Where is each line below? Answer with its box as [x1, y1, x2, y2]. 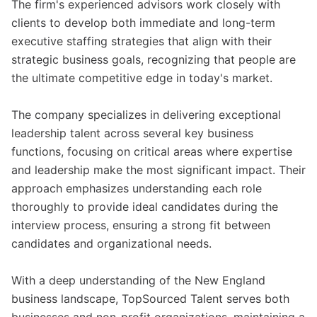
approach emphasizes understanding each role [11, 181, 262, 195]
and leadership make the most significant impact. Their [11, 163, 306, 177]
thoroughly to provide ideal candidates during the [11, 200, 278, 214]
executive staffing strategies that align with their [11, 34, 272, 48]
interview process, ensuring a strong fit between [11, 218, 270, 232]
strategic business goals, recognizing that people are [11, 52, 296, 67]
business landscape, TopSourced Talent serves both [11, 292, 289, 306]
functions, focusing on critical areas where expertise [11, 144, 292, 158]
